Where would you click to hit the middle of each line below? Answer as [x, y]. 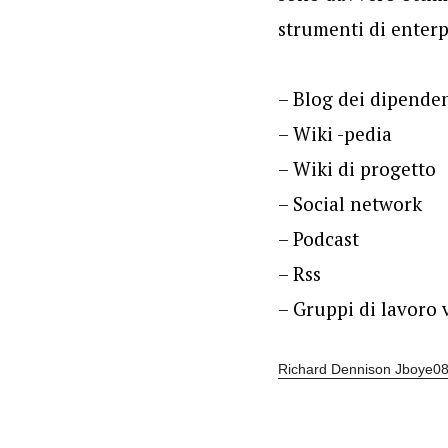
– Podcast [318, 238]
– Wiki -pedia [334, 133]
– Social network [349, 203]
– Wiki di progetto [356, 168]
